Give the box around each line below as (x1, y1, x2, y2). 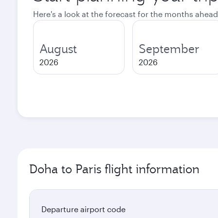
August (39, 41, 77, 56)
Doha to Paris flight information (29, 161, 200, 177)
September (139, 41, 200, 56)
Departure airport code (41, 204, 126, 214)
